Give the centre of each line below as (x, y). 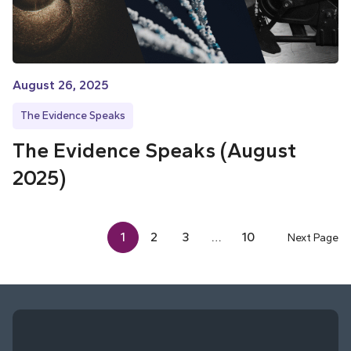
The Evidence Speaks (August (154, 151)
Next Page (313, 238)
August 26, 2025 (61, 85)
